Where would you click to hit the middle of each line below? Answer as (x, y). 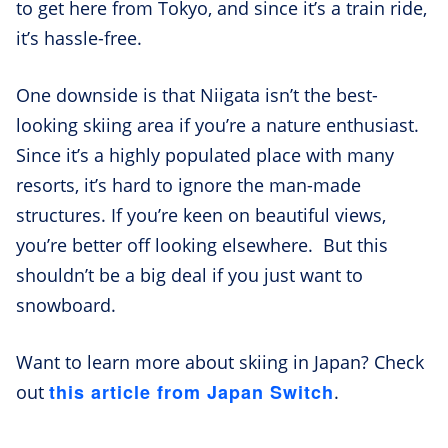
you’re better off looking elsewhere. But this (202, 244)
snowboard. (66, 304)
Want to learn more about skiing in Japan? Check (220, 361)
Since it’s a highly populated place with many (205, 154)
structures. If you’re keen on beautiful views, (201, 214)
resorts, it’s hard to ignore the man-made (188, 184)
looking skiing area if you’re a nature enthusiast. (217, 124)
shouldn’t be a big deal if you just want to (189, 274)
